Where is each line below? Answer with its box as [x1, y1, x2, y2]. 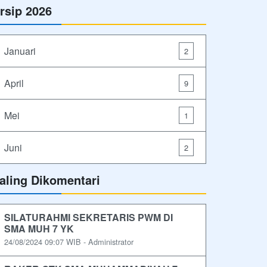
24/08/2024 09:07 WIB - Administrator [4, 236, 133, 248]
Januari [4, 44, 36, 58]
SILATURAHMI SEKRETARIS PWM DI [4, 210, 173, 225]
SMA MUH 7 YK [4, 222, 74, 236]
